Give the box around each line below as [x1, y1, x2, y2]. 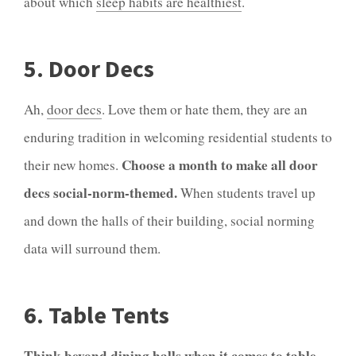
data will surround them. [24, 238, 161, 257]
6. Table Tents [24, 299, 169, 330]
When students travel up [177, 183, 315, 202]
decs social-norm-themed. [24, 182, 177, 203]
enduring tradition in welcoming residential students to [24, 127, 332, 146]
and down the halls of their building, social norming [24, 211, 315, 230]
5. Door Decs [24, 52, 154, 83]
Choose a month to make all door [122, 154, 318, 175]
